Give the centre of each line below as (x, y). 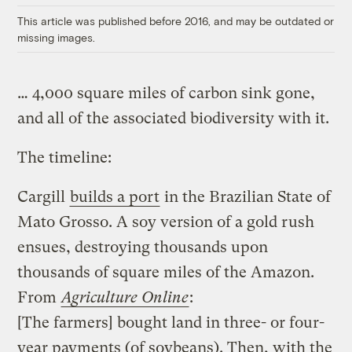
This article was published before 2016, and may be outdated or (176, 20)
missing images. (57, 37)
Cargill (44, 196)
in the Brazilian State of (246, 196)
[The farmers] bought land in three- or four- (171, 322)
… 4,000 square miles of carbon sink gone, (167, 93)
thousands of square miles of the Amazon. (166, 272)
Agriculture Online (125, 297)
